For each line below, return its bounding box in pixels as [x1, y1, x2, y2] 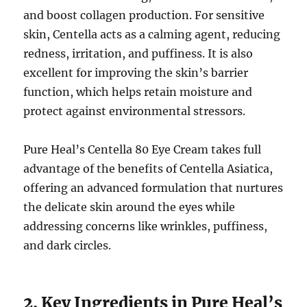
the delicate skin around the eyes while [23, 200, 236, 214]
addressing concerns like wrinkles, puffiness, [23, 219, 268, 234]
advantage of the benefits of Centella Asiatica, [23, 162, 273, 176]
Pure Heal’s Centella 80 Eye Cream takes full [23, 143, 262, 157]
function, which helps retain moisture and [23, 85, 253, 99]
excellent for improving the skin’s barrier [23, 66, 249, 80]
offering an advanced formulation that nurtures [23, 181, 284, 195]
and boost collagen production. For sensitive [23, 8, 265, 23]
